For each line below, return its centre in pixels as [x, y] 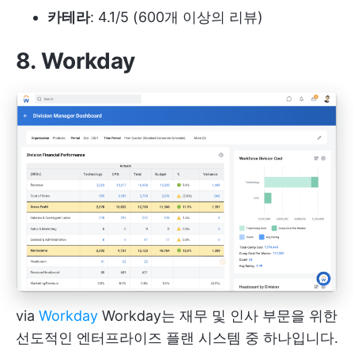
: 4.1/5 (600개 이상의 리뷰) [177, 17]
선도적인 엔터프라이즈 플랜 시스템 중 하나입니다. [177, 337]
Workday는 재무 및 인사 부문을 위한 [218, 315]
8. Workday [75, 60]
